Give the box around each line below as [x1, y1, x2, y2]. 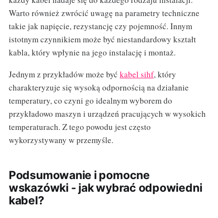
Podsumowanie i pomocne [8, 168, 150, 182]
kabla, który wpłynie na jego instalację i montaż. [8, 47, 176, 58]
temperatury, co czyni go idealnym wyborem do [8, 95, 172, 107]
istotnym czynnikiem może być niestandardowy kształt [8, 34, 196, 45]
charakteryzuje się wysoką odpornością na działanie [8, 82, 189, 93]
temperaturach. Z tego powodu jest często [8, 121, 151, 133]
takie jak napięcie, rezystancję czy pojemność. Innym [8, 20, 192, 32]
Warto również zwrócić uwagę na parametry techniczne [8, 7, 200, 19]
